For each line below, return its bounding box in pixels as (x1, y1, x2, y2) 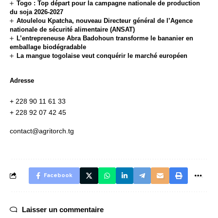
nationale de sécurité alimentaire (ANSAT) (10, 25, 135, 33)
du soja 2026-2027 (10, 8, 63, 16)
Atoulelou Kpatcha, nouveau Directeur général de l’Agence (17, 17, 193, 24)
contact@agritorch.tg (10, 127, 74, 135)
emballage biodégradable (10, 43, 86, 51)
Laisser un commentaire (22, 205, 104, 214)
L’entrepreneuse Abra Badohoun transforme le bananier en (17, 34, 194, 42)
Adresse (10, 76, 34, 84)
